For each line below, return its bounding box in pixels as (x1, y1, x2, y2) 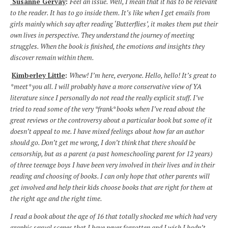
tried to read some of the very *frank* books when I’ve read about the (10, 104, 205, 114)
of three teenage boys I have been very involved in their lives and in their (10, 160, 215, 170)
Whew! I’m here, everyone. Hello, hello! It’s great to (69, 71, 216, 80)
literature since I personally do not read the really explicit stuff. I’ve (10, 93, 204, 103)
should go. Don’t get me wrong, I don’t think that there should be (10, 138, 195, 148)
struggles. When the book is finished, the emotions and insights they (10, 41, 205, 51)
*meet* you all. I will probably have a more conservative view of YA (10, 82, 202, 92)
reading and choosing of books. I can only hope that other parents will (10, 172, 210, 181)
